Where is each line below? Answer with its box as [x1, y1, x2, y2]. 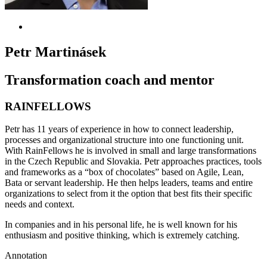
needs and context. [5, 199, 74, 210]
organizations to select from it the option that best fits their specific [5, 188, 252, 199]
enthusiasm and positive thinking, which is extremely [5, 230, 206, 241]
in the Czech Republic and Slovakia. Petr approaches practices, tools [5, 156, 262, 167]
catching [206, 230, 237, 241]
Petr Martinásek [5, 44, 106, 60]
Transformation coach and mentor [5, 72, 215, 88]
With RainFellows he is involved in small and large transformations [5, 145, 256, 156]
